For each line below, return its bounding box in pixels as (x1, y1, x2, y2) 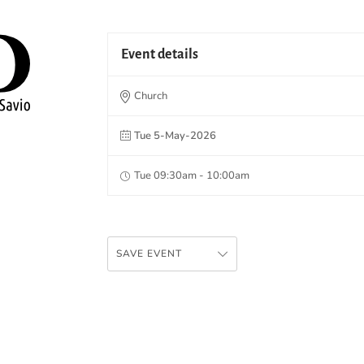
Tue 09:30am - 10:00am (134, 167, 249, 183)
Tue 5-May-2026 (134, 128, 216, 143)
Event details (121, 46, 198, 62)
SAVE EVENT (116, 246, 182, 260)
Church (134, 88, 167, 103)
